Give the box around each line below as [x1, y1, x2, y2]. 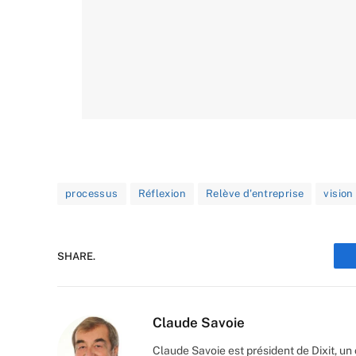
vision [323, 188, 354, 200]
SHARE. [57, 250, 95, 262]
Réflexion [137, 188, 187, 200]
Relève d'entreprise [206, 188, 304, 200]
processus [65, 188, 118, 200]
